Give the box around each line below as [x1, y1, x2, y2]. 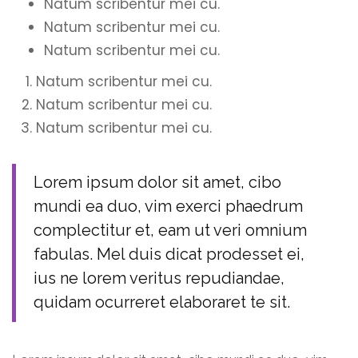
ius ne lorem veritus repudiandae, [34, 268, 284, 288]
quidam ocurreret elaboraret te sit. [34, 292, 290, 312]
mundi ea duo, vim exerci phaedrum [34, 196, 303, 216]
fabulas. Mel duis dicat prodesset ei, [34, 244, 304, 264]
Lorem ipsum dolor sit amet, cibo [34, 172, 281, 192]
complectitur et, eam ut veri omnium [34, 220, 307, 240]
